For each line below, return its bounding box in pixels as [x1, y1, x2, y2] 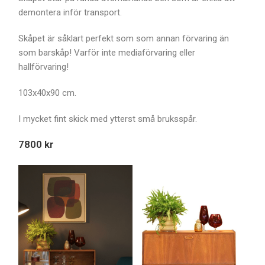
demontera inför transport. [18, 7, 122, 18]
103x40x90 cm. [18, 88, 77, 99]
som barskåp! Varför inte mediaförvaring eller [18, 47, 196, 59]
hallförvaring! [18, 62, 69, 73]
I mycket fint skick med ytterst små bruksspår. [18, 114, 198, 125]
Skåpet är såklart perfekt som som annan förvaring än [18, 33, 230, 44]
